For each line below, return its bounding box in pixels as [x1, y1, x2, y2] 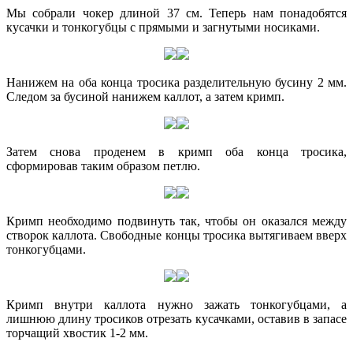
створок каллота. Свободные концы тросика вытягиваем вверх [6, 229, 347, 243]
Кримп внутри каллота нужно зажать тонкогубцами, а [6, 298, 347, 312]
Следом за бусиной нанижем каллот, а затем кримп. [6, 90, 284, 104]
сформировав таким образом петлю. [6, 159, 200, 173]
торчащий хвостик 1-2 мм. [6, 326, 148, 340]
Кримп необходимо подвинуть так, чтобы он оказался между [6, 214, 347, 229]
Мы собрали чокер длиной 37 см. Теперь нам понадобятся [6, 6, 347, 20]
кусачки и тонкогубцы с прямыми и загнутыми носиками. [6, 20, 320, 35]
